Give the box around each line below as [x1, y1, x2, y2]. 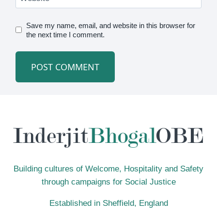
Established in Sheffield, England [49, 198, 168, 208]
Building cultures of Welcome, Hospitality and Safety [14, 164, 203, 173]
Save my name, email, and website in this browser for [26, 21, 196, 30]
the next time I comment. [26, 30, 105, 39]
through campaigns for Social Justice [41, 177, 176, 186]
